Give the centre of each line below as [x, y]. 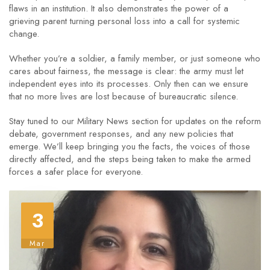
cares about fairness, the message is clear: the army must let [126, 71]
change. [24, 34]
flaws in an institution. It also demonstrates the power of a [119, 8]
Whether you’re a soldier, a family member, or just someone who [135, 58]
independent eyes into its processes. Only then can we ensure [129, 84]
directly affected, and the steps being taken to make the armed [130, 159]
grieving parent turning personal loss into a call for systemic [124, 21]
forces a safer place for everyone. [76, 172]
